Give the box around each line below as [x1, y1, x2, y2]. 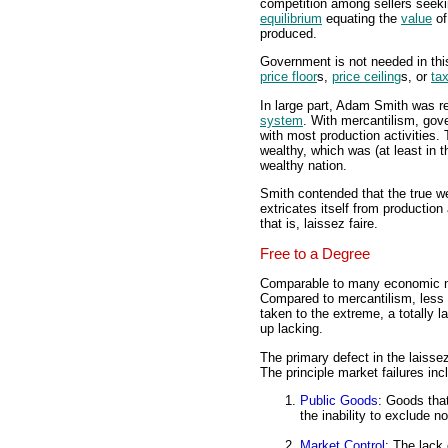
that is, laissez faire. [260, 216, 378, 232]
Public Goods [300, 393, 378, 408]
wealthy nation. [260, 157, 347, 173]
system [260, 112, 303, 128]
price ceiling [332, 69, 401, 85]
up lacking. [260, 321, 323, 337]
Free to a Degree [260, 245, 370, 262]
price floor [260, 69, 317, 85]
